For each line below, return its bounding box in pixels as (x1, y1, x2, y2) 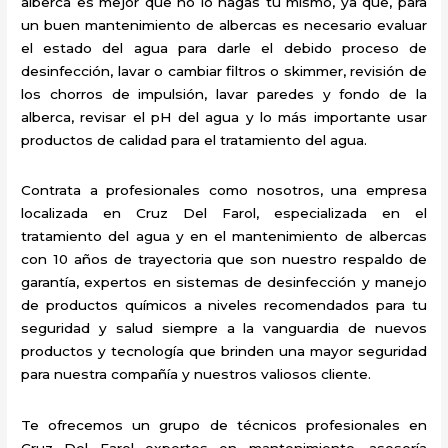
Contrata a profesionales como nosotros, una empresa (21, 182, 427, 199)
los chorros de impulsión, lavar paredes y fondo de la (21, 86, 427, 103)
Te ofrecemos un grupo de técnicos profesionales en (21, 416, 427, 433)
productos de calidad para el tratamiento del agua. (21, 132, 368, 149)
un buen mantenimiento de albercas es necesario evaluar (21, 17, 427, 34)
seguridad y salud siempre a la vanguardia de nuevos (21, 320, 427, 337)
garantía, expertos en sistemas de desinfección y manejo (21, 274, 427, 291)
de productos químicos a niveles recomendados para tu (21, 297, 427, 314)
